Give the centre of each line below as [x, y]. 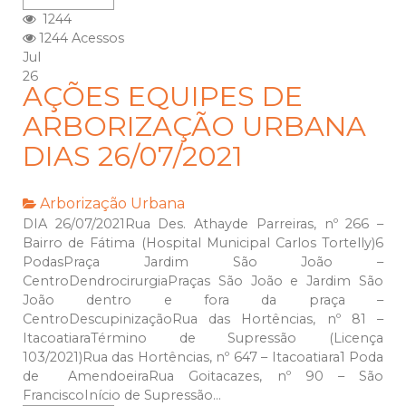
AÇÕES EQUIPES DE [163, 97]
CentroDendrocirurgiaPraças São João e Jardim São [203, 281]
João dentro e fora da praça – [203, 300]
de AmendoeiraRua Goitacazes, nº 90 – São [203, 377]
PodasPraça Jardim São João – [203, 262]
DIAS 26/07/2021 [133, 157]
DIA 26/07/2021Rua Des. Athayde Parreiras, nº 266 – [203, 224]
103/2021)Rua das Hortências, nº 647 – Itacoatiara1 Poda [203, 358]
